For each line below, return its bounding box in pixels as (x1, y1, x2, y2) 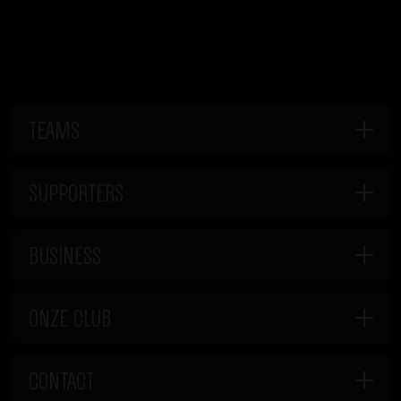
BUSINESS (28, 236, 101, 274)
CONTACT (28, 362, 94, 399)
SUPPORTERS (28, 174, 124, 211)
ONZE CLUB (28, 299, 111, 337)
